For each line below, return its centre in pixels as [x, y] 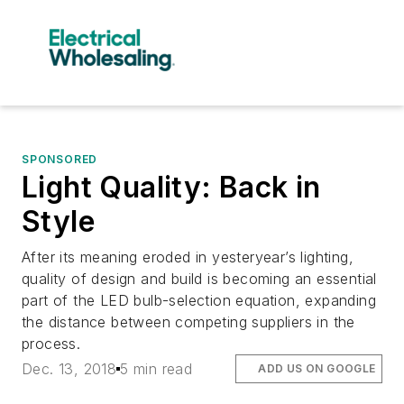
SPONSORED [60, 159]
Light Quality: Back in [171, 187]
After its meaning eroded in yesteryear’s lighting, [188, 257]
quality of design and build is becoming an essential [199, 278]
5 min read [156, 368]
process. [51, 343]
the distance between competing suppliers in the [188, 321]
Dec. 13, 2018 [69, 368]
